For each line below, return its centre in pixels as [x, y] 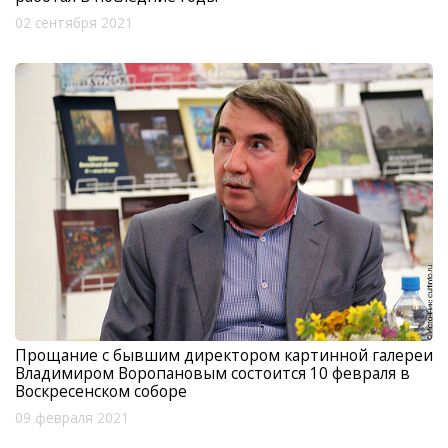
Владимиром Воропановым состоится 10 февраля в [212, 373]
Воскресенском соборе [101, 391]
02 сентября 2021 [74, 22]
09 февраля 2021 [72, 418]
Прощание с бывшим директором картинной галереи [224, 355]
